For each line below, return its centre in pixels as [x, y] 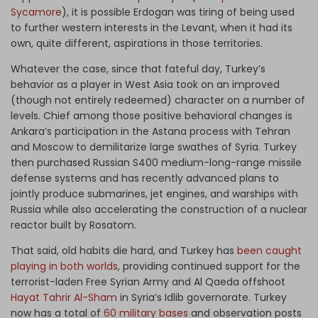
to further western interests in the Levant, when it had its [152, 28]
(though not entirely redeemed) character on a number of [158, 100]
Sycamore [36, 12]
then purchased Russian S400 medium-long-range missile [156, 163]
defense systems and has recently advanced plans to [145, 179]
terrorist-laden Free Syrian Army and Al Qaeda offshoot [148, 282]
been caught [269, 251]
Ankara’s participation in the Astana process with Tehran [150, 132]
